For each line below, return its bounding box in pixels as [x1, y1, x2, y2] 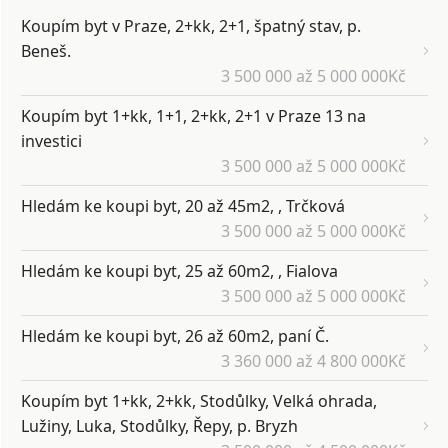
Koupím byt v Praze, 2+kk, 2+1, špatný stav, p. [21, 15, 361, 38]
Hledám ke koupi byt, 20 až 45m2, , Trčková [21, 195, 345, 218]
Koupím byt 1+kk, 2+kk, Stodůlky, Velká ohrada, [21, 390, 377, 413]
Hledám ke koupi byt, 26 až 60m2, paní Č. [21, 325, 329, 348]
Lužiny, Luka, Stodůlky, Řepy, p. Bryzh [21, 415, 298, 438]
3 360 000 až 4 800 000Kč [221, 350, 406, 373]
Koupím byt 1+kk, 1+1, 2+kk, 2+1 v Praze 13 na [21, 105, 366, 128]
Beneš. [21, 40, 71, 63]
